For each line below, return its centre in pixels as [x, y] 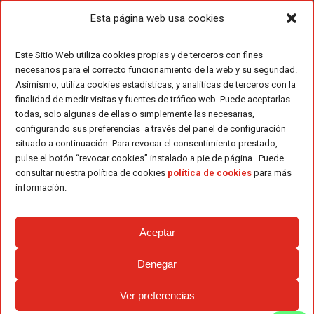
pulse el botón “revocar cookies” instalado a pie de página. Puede [150, 158]
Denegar [157, 264]
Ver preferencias [157, 295]
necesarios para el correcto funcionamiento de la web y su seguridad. [156, 69]
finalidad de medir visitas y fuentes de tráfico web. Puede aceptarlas [153, 99]
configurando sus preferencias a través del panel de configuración [151, 128]
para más [272, 172]
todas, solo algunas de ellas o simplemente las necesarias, [135, 114]
